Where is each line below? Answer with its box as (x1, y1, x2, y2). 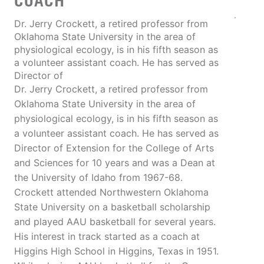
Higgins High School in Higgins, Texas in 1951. (14, 245, 219, 258)
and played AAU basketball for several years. (14, 216, 216, 228)
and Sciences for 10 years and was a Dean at (14, 157, 215, 169)
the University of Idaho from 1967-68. (14, 171, 183, 184)
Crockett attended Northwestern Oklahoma (14, 186, 209, 199)
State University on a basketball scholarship (14, 201, 210, 213)
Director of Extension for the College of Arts (14, 142, 214, 154)
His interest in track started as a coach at (14, 230, 200, 243)
